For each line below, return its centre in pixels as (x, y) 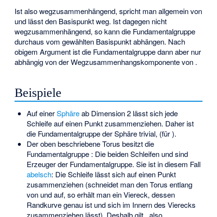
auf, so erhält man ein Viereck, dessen (114, 195)
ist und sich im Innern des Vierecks (140, 205)
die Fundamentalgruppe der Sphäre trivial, (93, 134)
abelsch (39, 174)
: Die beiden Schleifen (126, 154)
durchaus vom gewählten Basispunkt (74, 41)
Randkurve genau (55, 205)
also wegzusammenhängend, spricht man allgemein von (113, 11)
